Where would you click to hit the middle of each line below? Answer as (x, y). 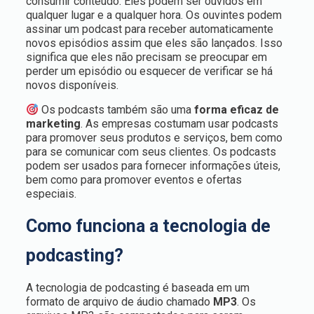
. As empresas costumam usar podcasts (179, 124)
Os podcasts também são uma (117, 110)
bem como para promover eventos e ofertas (134, 180)
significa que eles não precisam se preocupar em (146, 57)
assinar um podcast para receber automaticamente (149, 29)
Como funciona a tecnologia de (148, 226)
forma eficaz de (237, 110)
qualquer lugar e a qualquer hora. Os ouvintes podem (153, 15)
